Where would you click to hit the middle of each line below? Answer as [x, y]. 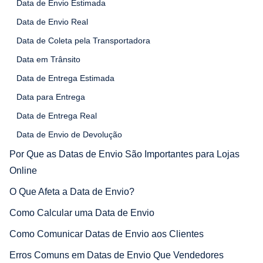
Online [23, 170]
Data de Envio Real [52, 21]
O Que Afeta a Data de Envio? [72, 191]
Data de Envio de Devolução [69, 134]
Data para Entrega [51, 97]
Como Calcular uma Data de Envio [82, 213]
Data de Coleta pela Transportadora [83, 40]
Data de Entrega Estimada [65, 78]
